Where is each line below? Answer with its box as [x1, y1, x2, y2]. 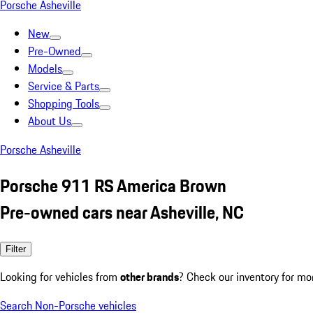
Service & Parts [28, 78, 99, 94]
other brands [120, 268, 179, 285]
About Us [28, 112, 71, 129]
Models [28, 60, 62, 77]
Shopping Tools [28, 95, 99, 112]
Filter [6, 243, 26, 254]
